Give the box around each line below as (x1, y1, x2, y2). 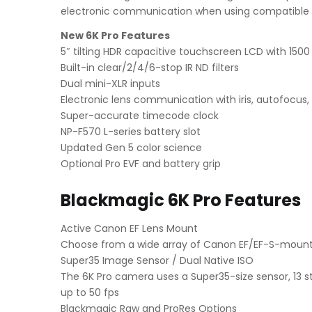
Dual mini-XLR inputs (61, 76, 160, 91)
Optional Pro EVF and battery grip (61, 156, 221, 171)
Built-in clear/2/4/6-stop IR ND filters (61, 60, 239, 75)
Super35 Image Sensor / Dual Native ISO (61, 253, 253, 268)
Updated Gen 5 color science (61, 140, 202, 155)
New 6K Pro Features (61, 28, 170, 42)
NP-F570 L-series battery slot (61, 124, 201, 139)
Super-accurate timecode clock (61, 108, 219, 123)
